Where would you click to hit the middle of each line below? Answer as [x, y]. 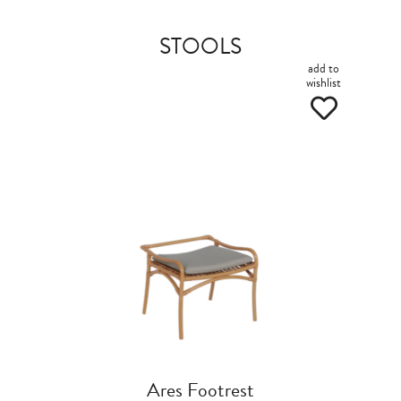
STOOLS [200, 46]
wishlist [324, 83]
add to [324, 68]
